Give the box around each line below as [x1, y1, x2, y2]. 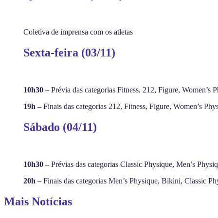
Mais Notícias [4, 195, 72, 208]
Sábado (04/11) [23, 120, 97, 133]
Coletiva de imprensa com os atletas [23, 27, 133, 36]
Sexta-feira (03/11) [23, 46, 115, 59]
